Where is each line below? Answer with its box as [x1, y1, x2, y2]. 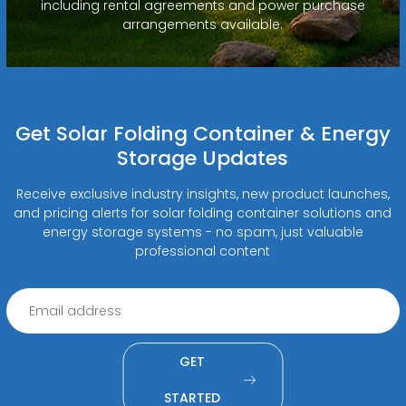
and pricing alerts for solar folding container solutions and [14, 203, 392, 222]
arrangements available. [122, 14, 284, 34]
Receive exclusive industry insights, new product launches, [15, 184, 390, 203]
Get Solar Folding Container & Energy [14, 119, 391, 148]
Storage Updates [117, 143, 289, 172]
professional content [135, 241, 271, 260]
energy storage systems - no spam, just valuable [42, 222, 363, 241]
